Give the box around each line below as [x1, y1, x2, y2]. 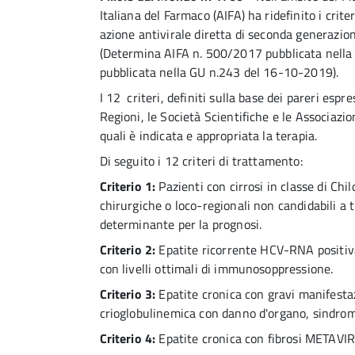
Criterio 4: [99, 328, 156, 348]
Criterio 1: [99, 176, 156, 196]
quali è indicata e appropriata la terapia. [99, 125, 318, 145]
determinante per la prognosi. [99, 214, 262, 234]
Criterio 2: [99, 239, 156, 259]
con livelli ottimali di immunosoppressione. [99, 258, 334, 278]
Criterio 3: [99, 284, 156, 303]
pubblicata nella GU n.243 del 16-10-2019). [99, 62, 339, 82]
